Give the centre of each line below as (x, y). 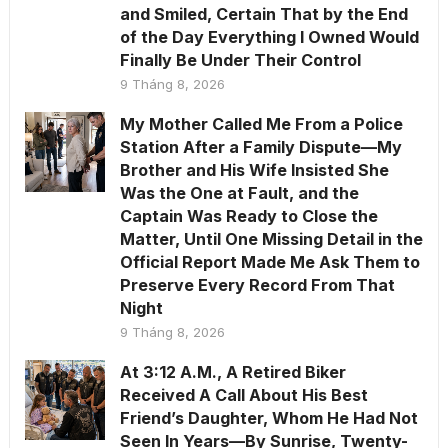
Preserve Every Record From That (257, 284)
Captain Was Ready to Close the (248, 215)
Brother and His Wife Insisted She (254, 169)
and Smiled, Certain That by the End (263, 13)
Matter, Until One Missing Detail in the (271, 238)
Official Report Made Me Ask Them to (269, 261)
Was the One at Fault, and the (239, 192)
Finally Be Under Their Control (240, 59)
